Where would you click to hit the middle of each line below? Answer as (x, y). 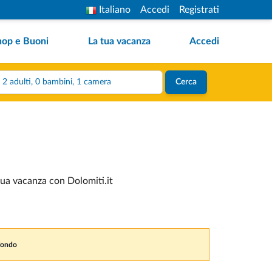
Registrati (199, 10)
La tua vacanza (119, 41)
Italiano (115, 10)
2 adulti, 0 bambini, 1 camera (93, 82)
